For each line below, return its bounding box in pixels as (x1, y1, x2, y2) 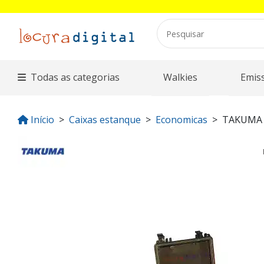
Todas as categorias (31, 71, 120, 84)
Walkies (163, 71, 197, 84)
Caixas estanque (69, 113, 141, 127)
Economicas (156, 113, 207, 127)
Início (31, 113, 54, 127)
